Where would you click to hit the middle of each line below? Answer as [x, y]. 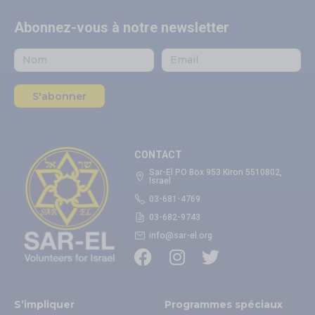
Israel [160, 181]
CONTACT [159, 155]
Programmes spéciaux [224, 305]
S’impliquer [44, 305]
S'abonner [59, 96]
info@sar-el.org [181, 236]
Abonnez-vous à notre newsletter [122, 28]
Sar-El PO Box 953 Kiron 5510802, [216, 173]
